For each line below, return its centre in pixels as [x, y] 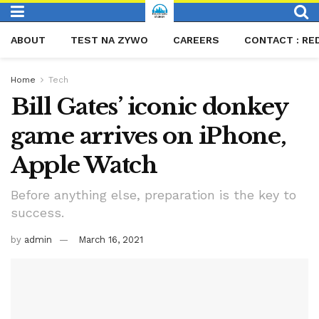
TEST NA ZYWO [109, 40]
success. [37, 212]
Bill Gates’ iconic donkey [149, 107]
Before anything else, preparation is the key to [153, 194]
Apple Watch [84, 165]
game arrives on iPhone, [148, 136]
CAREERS [196, 40]
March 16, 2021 [111, 239]
